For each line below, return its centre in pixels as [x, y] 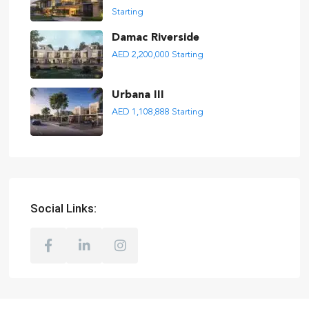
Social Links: [63, 208]
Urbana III [138, 95]
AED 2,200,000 [142, 55]
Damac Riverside [156, 38]
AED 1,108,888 [142, 112]
